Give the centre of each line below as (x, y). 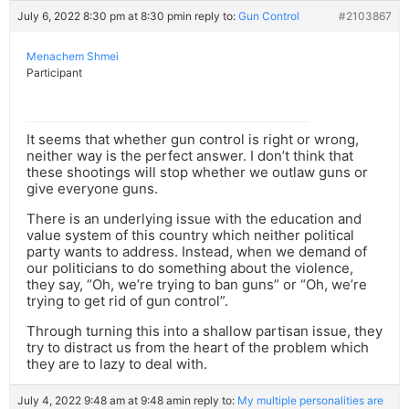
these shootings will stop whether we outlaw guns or (197, 173)
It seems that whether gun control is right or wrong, (193, 140)
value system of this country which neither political (190, 236)
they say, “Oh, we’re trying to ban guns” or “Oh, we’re (197, 285)
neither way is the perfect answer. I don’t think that (190, 156)
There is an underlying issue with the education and (194, 219)
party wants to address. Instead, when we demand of (197, 252)
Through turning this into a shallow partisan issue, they (204, 331)
